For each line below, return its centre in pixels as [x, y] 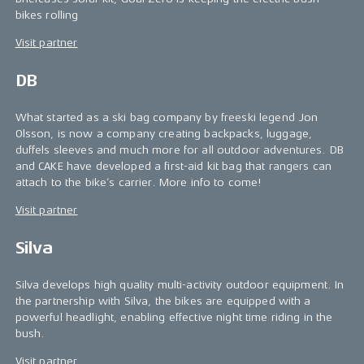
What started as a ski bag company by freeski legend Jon [167, 117]
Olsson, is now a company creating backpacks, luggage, [164, 134]
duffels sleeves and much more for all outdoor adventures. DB [180, 150]
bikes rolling [47, 15]
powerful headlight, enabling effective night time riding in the [174, 317]
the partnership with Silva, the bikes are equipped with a [163, 301]
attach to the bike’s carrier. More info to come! [138, 182]
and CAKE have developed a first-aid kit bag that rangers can [173, 166]
